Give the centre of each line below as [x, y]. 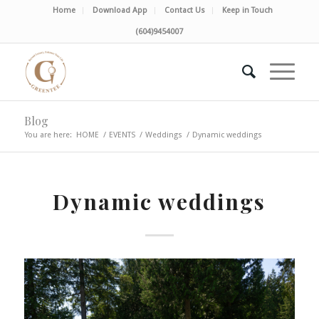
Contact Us [185, 10]
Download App [120, 10]
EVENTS [122, 135]
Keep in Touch [248, 10]
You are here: [48, 135]
